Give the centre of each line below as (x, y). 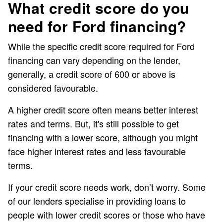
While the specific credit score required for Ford (101, 46)
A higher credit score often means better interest (103, 110)
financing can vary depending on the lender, (94, 60)
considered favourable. (54, 88)
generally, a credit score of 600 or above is (92, 74)
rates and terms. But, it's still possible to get (93, 124)
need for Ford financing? (97, 26)
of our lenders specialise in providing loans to (97, 201)
